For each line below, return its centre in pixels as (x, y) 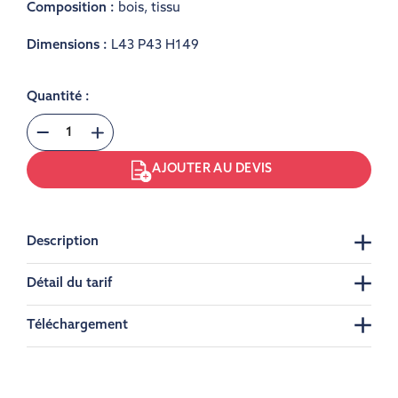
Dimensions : (69, 46)
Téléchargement (77, 326)
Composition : (72, 8)
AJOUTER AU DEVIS (212, 169)
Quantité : (58, 97)
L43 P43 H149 (155, 46)
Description (63, 242)
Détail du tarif (69, 284)
